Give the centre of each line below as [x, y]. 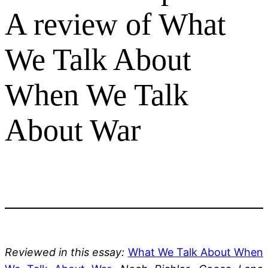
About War [73, 130]
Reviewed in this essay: [66, 252]
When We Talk [97, 95]
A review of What [115, 24]
